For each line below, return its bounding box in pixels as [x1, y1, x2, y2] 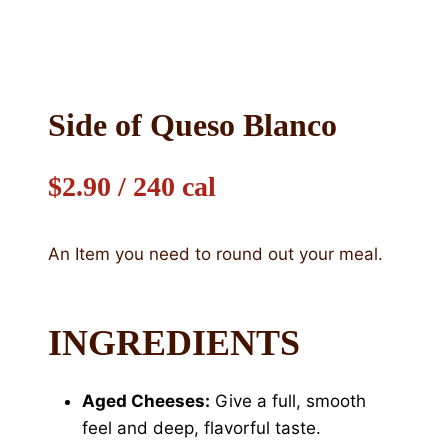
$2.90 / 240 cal [48, 171, 216, 202]
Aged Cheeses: [82, 391, 210, 411]
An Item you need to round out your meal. [48, 244, 383, 264]
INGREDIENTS [48, 323, 300, 363]
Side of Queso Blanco [48, 107, 337, 143]
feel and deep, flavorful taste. [82, 418, 321, 438]
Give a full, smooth [210, 391, 366, 411]
